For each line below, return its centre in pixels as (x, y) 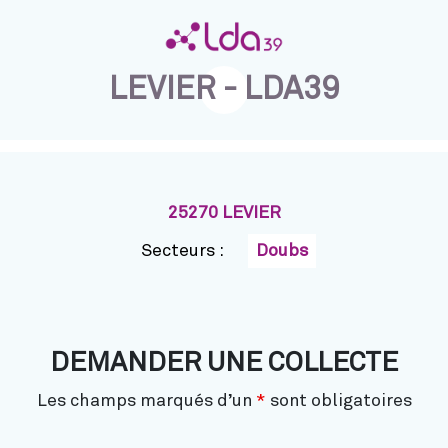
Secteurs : (182, 251)
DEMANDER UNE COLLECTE (224, 363)
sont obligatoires (338, 401)
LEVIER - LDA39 (224, 90)
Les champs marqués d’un (146, 401)
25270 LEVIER (224, 213)
